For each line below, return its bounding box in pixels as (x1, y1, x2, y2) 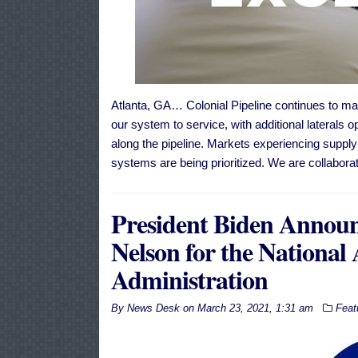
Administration (110, 261, 268, 299)
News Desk (126, 302, 180, 315)
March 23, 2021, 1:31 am (197, 302, 313, 315)
